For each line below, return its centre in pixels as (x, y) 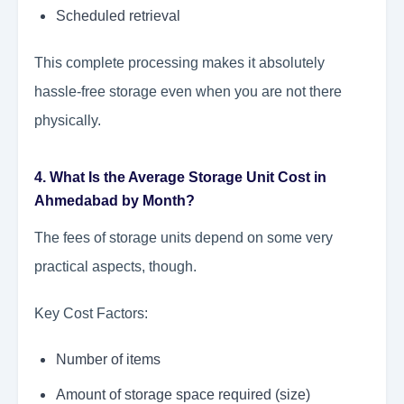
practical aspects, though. (115, 267)
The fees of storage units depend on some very (184, 238)
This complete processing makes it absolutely (179, 63)
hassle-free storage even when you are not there (188, 92)
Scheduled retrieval (118, 16)
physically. (68, 121)
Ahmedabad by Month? (115, 201)
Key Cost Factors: (91, 314)
